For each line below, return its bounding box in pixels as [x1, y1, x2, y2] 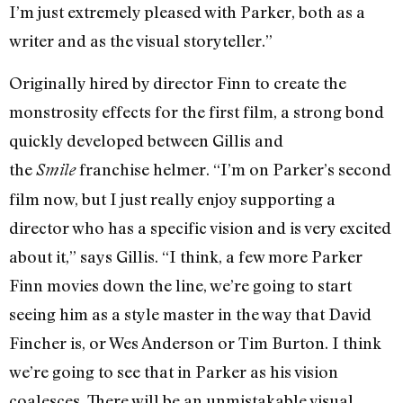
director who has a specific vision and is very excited [9, 217, 391, 237]
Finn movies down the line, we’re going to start [9, 274, 352, 295]
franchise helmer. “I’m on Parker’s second [76, 158, 391, 179]
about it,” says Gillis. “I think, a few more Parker [9, 246, 363, 266]
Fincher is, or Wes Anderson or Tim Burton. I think [9, 332, 381, 353]
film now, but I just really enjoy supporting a [9, 188, 336, 209]
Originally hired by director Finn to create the [9, 72, 346, 93]
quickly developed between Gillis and [9, 130, 283, 150]
